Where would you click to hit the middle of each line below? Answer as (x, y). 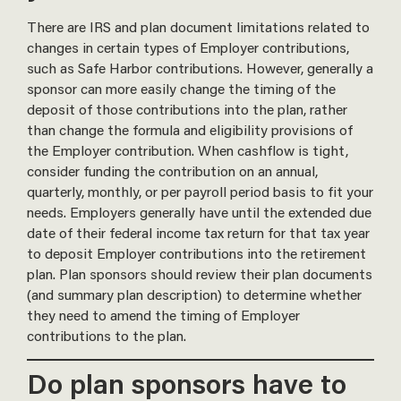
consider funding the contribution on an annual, (172, 171)
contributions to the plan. (107, 336)
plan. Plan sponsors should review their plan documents (200, 274)
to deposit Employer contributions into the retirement (196, 253)
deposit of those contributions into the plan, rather (187, 109)
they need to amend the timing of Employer (163, 315)
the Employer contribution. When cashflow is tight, (188, 150)
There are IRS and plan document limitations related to (198, 27)
